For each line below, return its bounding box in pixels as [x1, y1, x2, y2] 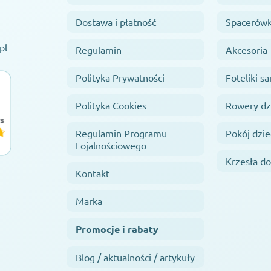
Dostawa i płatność [76, 16, 156, 28]
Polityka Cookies [76, 99, 146, 112]
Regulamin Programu [76, 127, 167, 140]
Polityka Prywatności [76, 71, 165, 84]
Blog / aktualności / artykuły [76, 251, 195, 264]
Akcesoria [226, 44, 267, 56]
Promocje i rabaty [76, 223, 158, 236]
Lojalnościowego [76, 139, 146, 152]
